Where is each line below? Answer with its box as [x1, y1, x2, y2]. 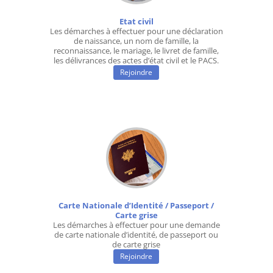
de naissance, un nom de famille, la [74, 35, 199, 47]
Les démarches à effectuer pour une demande [52, 219, 220, 231]
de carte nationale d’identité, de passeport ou [54, 229, 219, 241]
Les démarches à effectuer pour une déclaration [49, 26, 223, 37]
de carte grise [112, 239, 161, 250]
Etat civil [119, 16, 154, 27]
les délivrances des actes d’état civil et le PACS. [54, 55, 219, 66]
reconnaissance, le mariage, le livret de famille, [54, 45, 219, 57]
